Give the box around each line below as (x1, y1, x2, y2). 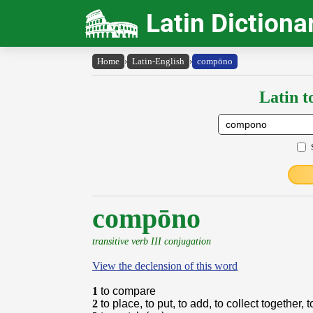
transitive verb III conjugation (92, 235, 211, 247)
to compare (101, 285, 156, 297)
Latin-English (132, 56, 184, 66)
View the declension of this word (92, 260, 238, 272)
